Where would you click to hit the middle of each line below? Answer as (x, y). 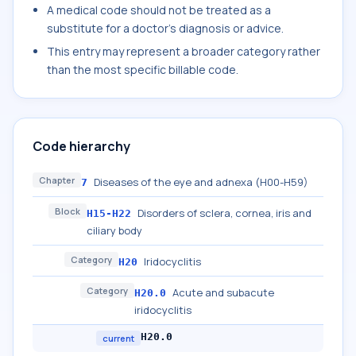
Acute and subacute (223, 292)
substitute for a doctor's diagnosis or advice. (165, 28)
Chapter (57, 180)
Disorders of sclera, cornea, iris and (224, 213)
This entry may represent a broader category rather (184, 51)
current (118, 338)
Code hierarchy (81, 146)
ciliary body (114, 230)
